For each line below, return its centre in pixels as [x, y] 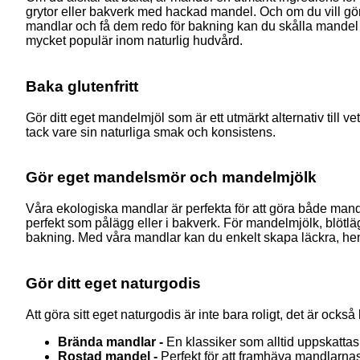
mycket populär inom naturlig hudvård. [134, 41]
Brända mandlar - [110, 342]
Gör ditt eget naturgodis [113, 283]
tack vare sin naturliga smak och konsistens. [151, 132]
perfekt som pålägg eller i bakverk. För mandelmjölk [172, 223]
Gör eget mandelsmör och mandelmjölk [171, 178]
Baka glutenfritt [84, 87]
